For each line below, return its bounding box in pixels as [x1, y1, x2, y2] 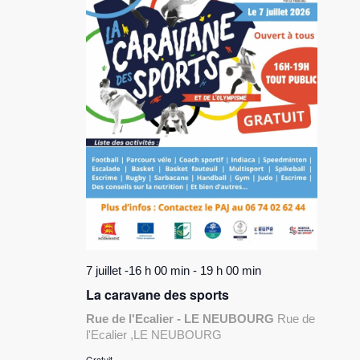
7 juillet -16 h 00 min [86, 264, 190, 278]
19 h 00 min [200, 264, 262, 278]
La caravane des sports [86, 285, 230, 305]
